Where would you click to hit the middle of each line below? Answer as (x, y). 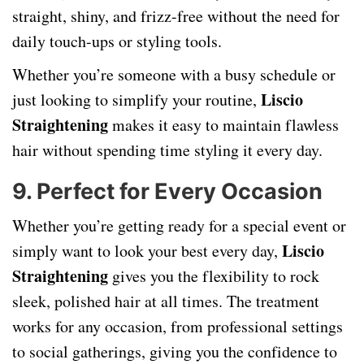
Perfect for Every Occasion (180, 191)
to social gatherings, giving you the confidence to (175, 351)
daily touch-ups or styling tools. (117, 41)
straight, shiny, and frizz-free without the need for (176, 16)
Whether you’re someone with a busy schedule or (174, 74)
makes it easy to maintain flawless (223, 125)
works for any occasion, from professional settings (178, 326)
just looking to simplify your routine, (136, 100)
